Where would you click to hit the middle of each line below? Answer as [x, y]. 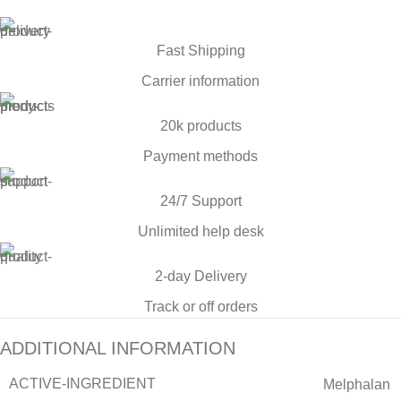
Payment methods [200, 157]
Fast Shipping [200, 51]
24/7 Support [200, 201]
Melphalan [357, 384]
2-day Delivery [200, 277]
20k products [200, 126]
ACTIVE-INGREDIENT [82, 384]
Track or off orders [200, 307]
